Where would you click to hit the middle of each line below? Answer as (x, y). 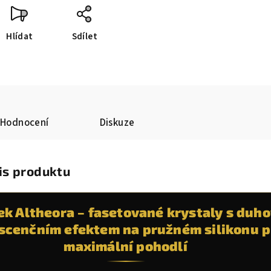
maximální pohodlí (126, 246)
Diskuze (117, 123)
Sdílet (85, 37)
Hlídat (20, 37)
